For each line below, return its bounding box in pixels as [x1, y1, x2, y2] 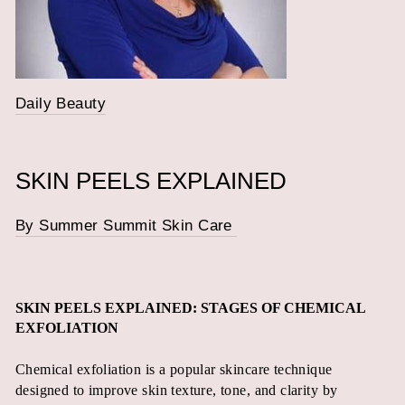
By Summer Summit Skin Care [15, 217, 238, 234]
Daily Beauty [15, 95, 106, 112]
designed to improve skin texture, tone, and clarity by [15, 381, 338, 398]
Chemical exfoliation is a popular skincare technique [15, 361, 333, 377]
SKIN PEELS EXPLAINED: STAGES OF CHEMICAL [15, 299, 365, 316]
